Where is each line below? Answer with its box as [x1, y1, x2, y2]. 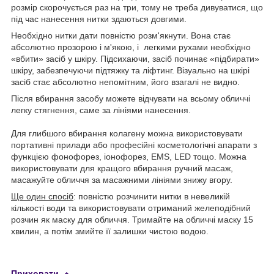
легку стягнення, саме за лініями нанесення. [11, 105, 191, 115]
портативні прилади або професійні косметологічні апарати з [11, 139, 257, 150]
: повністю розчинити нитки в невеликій [73, 191, 230, 201]
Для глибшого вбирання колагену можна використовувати [11, 128, 243, 138]
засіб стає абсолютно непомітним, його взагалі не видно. [11, 76, 240, 87]
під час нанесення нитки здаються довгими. [11, 13, 189, 24]
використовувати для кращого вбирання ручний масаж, [11, 163, 233, 173]
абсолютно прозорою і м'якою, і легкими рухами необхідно [11, 42, 251, 52]
